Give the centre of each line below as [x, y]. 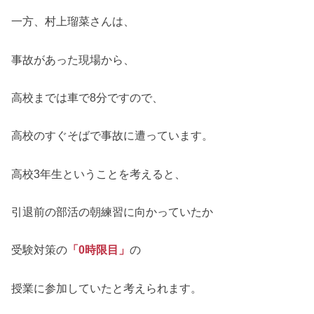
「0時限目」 [99, 250]
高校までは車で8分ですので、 [88, 97]
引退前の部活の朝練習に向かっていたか [112, 212]
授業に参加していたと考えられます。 [107, 288]
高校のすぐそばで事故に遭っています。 [112, 136]
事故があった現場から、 [73, 59]
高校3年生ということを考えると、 [99, 173]
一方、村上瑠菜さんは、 [73, 21]
